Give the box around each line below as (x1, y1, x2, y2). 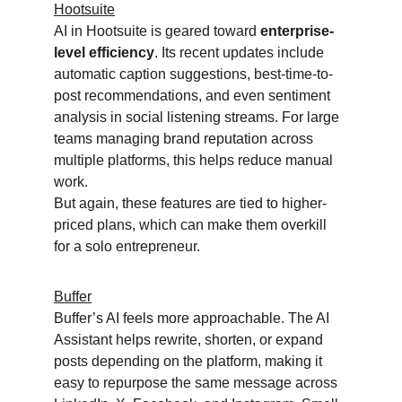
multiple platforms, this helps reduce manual (54, 153, 336, 168)
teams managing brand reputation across (54, 131, 317, 146)
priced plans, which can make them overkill (54, 217, 330, 232)
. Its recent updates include (154, 45, 328, 60)
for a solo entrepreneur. (54, 239, 200, 254)
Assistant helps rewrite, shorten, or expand (54, 332, 327, 347)
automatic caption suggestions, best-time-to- (54, 66, 333, 82)
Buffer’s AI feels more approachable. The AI (54, 310, 333, 326)
